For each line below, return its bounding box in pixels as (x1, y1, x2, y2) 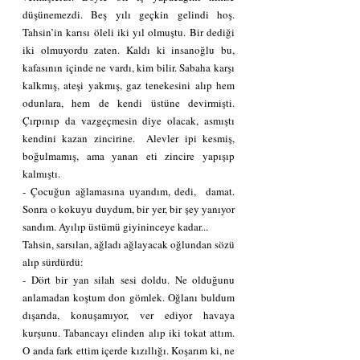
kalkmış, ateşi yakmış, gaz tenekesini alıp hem (22, 77, 235, 92)
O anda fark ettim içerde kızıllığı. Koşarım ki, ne (22, 342, 235, 358)
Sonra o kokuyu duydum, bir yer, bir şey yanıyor (22, 201, 235, 216)
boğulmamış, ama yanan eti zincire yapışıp (22, 148, 235, 163)
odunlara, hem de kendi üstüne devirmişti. (22, 95, 235, 110)
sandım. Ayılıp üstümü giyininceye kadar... (22, 219, 208, 234)
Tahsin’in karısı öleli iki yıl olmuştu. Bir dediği (22, 24, 235, 39)
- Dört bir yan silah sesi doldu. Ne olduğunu (22, 272, 235, 287)
